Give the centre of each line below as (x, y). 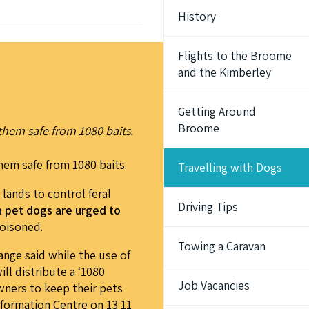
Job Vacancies (214, 285)
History (197, 16)
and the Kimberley (225, 72)
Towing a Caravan (222, 246)
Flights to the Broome (235, 55)
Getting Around (217, 111)
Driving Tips (208, 206)
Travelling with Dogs (230, 167)
